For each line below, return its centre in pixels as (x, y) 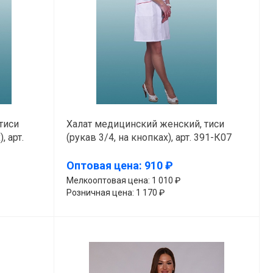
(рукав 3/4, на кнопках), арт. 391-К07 (149, 137)
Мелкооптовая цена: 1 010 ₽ (123, 180)
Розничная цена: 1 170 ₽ (115, 192)
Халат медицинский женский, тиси (145, 124)
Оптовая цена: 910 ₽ (119, 166)
